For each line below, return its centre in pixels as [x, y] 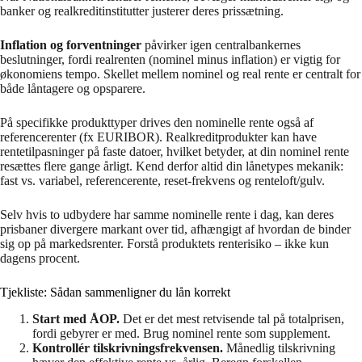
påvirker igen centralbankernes [221, 45]
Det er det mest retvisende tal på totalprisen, [232, 318]
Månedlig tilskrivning [279, 347]
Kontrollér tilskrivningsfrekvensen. [128, 347]
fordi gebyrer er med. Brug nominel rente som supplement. [181, 333]
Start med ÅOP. [76, 318]
